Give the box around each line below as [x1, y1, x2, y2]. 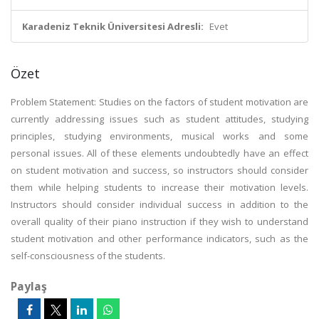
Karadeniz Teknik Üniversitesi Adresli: [22, 20, 204, 33]
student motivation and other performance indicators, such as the [11, 232, 308, 245]
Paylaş [11, 278, 47, 294]
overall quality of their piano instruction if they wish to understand [11, 215, 308, 228]
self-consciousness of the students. [11, 249, 165, 262]
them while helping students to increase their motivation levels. [11, 181, 308, 194]
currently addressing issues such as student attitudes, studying [11, 113, 308, 125]
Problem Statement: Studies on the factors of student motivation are [11, 95, 308, 108]
